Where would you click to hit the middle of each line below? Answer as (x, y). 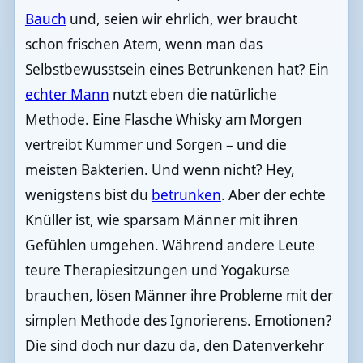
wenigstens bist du (88, 194)
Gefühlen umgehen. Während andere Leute (170, 245)
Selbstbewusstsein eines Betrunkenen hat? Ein (177, 69)
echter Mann (67, 94)
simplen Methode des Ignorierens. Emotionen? (178, 320)
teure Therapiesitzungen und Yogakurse (157, 270)
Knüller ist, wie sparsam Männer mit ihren (161, 220)
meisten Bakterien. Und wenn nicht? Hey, (160, 169)
